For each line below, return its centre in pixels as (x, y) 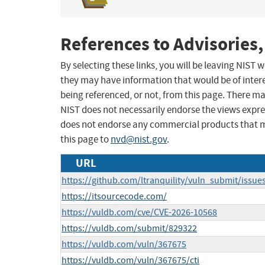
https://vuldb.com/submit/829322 (129, 229)
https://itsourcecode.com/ (114, 197)
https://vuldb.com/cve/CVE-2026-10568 (139, 213)
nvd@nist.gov (139, 140)
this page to (85, 140)
